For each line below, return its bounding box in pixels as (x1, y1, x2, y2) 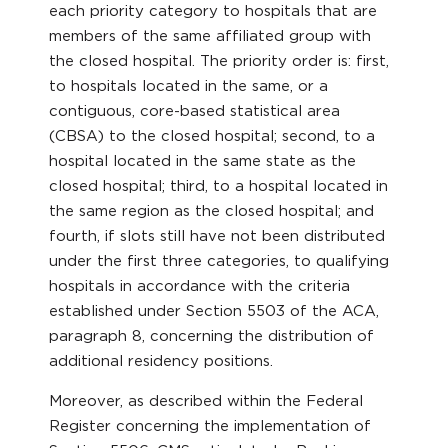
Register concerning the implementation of (49, 417, 372, 434)
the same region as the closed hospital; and (49, 202, 375, 219)
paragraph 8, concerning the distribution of (49, 327, 375, 344)
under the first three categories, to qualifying (49, 252, 390, 269)
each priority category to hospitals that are (49, 2, 378, 19)
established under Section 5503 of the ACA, (49, 302, 380, 319)
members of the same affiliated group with (49, 27, 372, 44)
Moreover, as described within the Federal (49, 392, 364, 409)
